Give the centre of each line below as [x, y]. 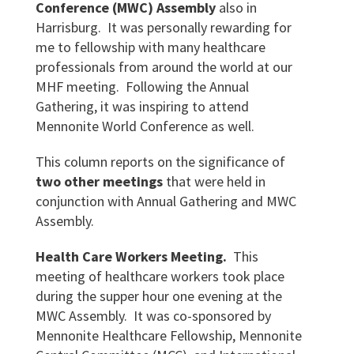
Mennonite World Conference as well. [145, 126]
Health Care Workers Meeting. [131, 256]
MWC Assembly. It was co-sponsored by [153, 316]
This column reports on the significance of [160, 162]
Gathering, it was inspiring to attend [142, 106]
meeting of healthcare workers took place [160, 276]
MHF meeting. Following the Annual [142, 87]
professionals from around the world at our [164, 67]
